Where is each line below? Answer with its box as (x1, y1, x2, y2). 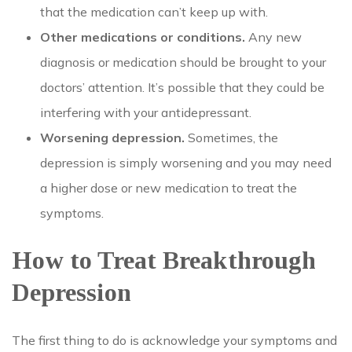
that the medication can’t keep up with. (40, 3, 271, 20)
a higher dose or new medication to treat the (40, 179, 297, 196)
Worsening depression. (40, 129, 185, 145)
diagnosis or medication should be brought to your (40, 53, 326, 70)
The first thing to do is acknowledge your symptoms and (12, 332, 337, 348)
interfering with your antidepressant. (40, 104, 255, 120)
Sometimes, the (185, 129, 278, 145)
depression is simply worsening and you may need (40, 154, 332, 170)
